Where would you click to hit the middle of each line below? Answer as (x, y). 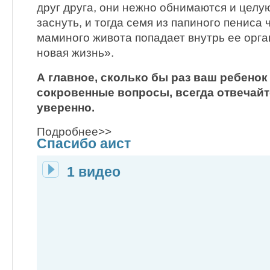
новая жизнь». (75, 53)
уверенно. (66, 107)
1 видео (94, 171)
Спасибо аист (84, 143)
